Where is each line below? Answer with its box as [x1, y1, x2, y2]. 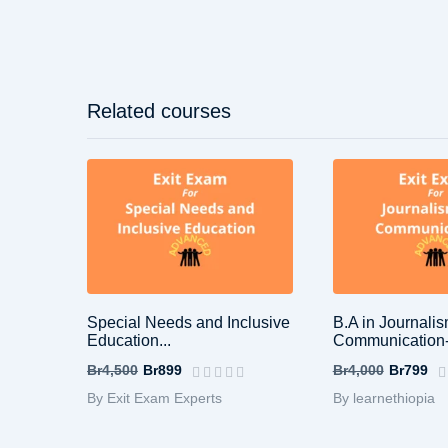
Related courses [87, 99, 231, 122]
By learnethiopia [332, 389, 435, 406]
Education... [87, 331, 171, 349]
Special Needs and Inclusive [87, 313, 290, 331]
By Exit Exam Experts [87, 389, 222, 406]
